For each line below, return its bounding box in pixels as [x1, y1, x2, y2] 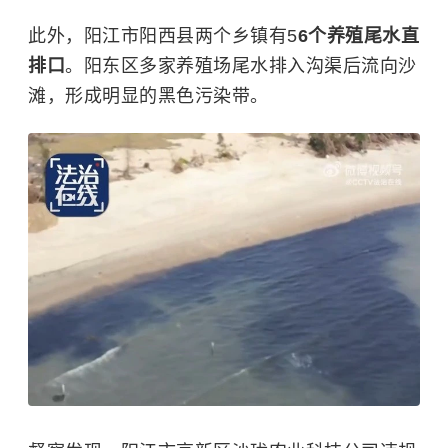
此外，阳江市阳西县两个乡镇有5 [28, 26, 298, 46]
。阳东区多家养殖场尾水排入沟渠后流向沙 [65, 56, 417, 76]
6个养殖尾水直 [297, 26, 419, 46]
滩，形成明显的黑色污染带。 [28, 86, 269, 106]
